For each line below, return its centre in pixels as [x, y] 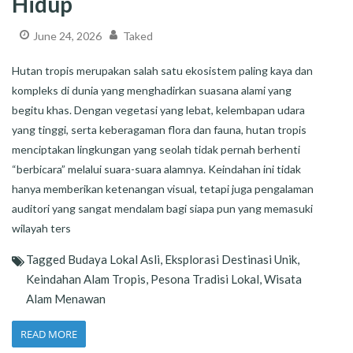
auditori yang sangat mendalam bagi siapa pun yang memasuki [162, 208]
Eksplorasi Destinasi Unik [231, 259]
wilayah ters [41, 228]
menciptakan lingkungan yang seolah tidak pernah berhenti [156, 149]
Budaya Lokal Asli [114, 259]
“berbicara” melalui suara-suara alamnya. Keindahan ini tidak [156, 169]
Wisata [283, 279]
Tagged [47, 259]
